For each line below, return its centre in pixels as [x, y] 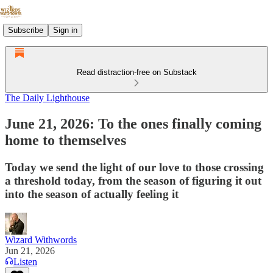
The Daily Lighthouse [47, 98]
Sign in [65, 30]
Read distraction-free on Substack [136, 72]
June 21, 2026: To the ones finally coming [133, 123]
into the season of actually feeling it [92, 194]
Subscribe [26, 30]
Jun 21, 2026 [30, 250]
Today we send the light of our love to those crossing [134, 167]
